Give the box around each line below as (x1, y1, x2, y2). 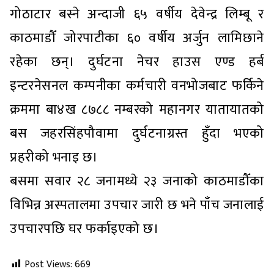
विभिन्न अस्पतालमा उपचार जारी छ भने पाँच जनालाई (10, 194, 264, 217)
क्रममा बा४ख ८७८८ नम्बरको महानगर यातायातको (10, 98, 264, 122)
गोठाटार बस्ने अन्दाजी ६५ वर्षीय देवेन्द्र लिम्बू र (10, 3, 264, 26)
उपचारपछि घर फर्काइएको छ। (10, 218, 160, 241)
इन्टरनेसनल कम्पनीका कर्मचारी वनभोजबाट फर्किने (10, 75, 264, 98)
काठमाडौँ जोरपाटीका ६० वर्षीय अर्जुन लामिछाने (10, 27, 264, 50)
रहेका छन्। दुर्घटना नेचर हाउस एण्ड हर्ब (10, 51, 264, 74)
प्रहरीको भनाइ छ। (10, 146, 98, 169)
